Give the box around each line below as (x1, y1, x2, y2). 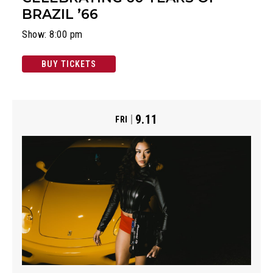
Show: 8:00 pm (22, 29, 83, 41)
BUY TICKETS (41, 59, 96, 69)
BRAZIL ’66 (22, 6, 98, 23)
